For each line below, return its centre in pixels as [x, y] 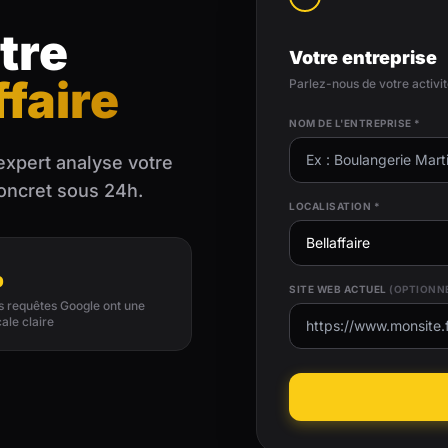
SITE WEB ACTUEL [339, 288]
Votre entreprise [363, 57]
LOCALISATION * [334, 205]
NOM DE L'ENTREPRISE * [355, 122]
